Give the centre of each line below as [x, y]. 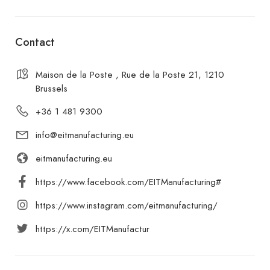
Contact [35, 42]
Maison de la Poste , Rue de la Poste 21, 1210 [130, 74]
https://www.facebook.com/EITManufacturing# [128, 182]
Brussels [52, 88]
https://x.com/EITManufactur [93, 229]
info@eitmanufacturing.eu [85, 135]
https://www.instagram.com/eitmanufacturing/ [127, 205]
